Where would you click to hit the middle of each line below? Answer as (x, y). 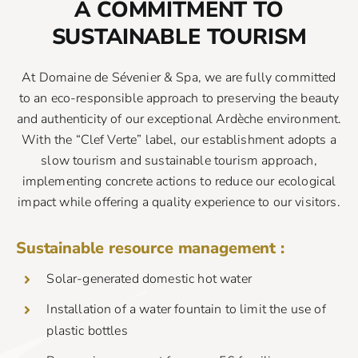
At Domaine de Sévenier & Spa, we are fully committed (179, 78)
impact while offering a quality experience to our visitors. (179, 202)
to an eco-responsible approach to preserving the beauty (179, 98)
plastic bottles (87, 331)
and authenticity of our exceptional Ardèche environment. (179, 119)
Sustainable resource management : (150, 248)
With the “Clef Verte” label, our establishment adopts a (179, 140)
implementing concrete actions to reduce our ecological (179, 181)
